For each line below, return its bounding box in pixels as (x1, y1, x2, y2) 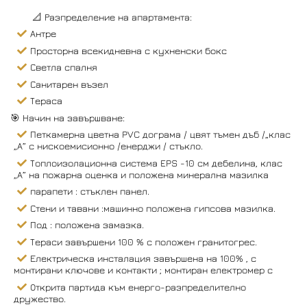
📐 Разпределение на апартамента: (10, 10, 192, 23)
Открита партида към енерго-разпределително (30, 280, 246, 293)
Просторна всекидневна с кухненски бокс (30, 44, 227, 56)
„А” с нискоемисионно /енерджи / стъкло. (14, 140, 203, 152)
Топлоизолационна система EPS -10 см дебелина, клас (30, 156, 282, 169)
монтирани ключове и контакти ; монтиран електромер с (14, 264, 273, 276)
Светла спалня (30, 61, 97, 73)
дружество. (14, 292, 66, 304)
